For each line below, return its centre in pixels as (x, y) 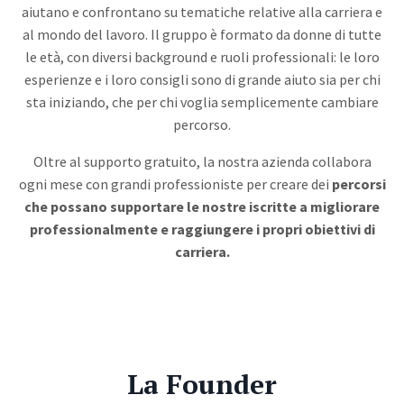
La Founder (202, 384)
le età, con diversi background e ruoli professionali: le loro (202, 57)
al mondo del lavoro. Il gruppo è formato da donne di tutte (202, 34)
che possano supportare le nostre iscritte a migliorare (202, 207)
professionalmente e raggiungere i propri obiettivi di (202, 229)
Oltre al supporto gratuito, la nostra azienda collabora (202, 161)
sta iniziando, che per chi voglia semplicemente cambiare (202, 102)
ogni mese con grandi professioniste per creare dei (175, 184)
